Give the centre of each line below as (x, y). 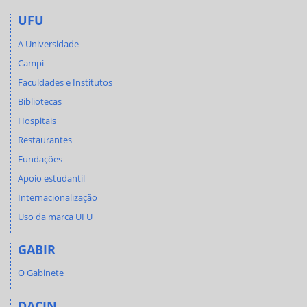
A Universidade (48, 44)
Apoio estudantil (51, 178)
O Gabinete (41, 273)
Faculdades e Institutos (65, 82)
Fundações (40, 159)
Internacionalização (58, 197)
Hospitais (37, 120)
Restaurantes (45, 139)
